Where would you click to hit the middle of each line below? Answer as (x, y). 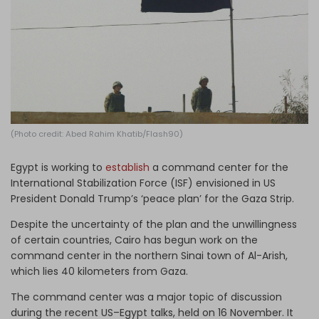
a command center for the (219, 167)
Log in (151, 18)
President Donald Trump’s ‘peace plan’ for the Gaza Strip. (154, 198)
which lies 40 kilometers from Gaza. (101, 271)
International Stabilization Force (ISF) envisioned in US (143, 183)
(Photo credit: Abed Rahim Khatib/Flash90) (97, 134)
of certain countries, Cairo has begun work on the (134, 240)
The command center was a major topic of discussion (146, 297)
